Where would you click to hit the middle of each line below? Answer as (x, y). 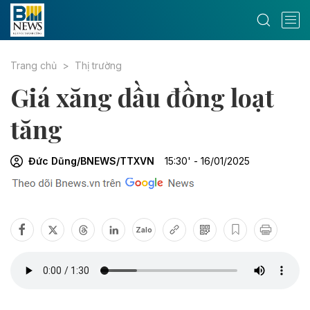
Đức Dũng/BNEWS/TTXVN (91, 161)
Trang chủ (34, 65)
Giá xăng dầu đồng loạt (142, 97)
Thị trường (98, 65)
